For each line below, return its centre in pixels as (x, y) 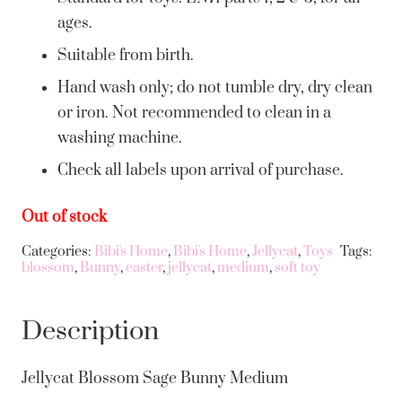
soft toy (297, 267)
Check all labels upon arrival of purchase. (201, 170)
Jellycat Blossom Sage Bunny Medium (155, 378)
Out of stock (64, 217)
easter (144, 267)
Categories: (58, 251)
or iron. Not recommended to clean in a (194, 113)
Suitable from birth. (126, 55)
